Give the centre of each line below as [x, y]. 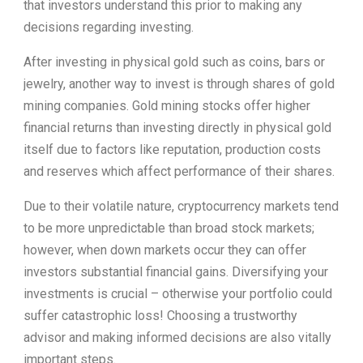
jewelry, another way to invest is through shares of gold [179, 83]
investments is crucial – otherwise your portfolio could [178, 293]
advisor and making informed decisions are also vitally [177, 337]
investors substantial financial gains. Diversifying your [176, 271]
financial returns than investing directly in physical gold [177, 127]
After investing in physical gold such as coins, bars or [174, 62]
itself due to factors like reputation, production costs [172, 149]
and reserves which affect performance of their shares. [179, 171]
